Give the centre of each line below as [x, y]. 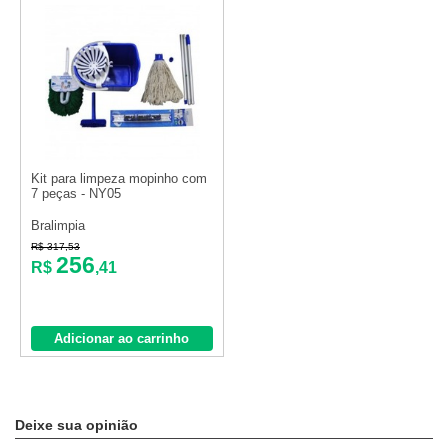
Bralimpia [58, 226]
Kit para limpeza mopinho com [119, 179]
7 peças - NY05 [76, 194]
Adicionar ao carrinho [122, 339]
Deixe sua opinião [76, 425]
